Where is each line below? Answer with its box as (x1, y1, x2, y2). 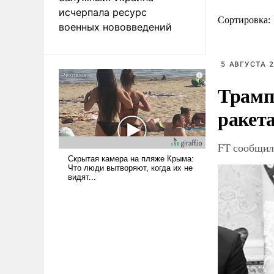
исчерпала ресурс (59, 6, 147, 18)
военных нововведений (59, 20, 172, 33)
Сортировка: (218, 15, 273, 26)
